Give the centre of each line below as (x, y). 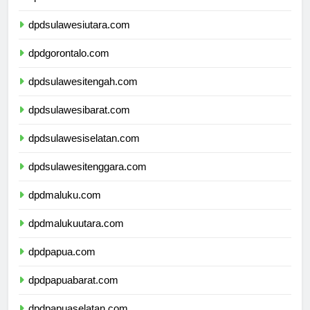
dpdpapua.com (62, 264)
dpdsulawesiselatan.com (84, 151)
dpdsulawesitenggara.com (88, 179)
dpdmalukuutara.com (76, 236)
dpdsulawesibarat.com (79, 122)
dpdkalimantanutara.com (84, 9)
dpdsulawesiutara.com (79, 37)
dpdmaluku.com (65, 208)
